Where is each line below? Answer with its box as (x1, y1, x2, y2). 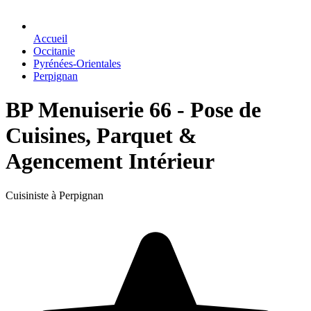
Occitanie (33, 45, 75, 57)
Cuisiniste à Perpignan (6, 189, 103, 201)
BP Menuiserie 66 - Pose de (6, 97, 261, 123)
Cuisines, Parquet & (6, 123, 197, 149)
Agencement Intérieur (6, 149, 215, 174)
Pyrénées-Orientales (33, 58, 121, 69)
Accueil (33, 33, 67, 44)
